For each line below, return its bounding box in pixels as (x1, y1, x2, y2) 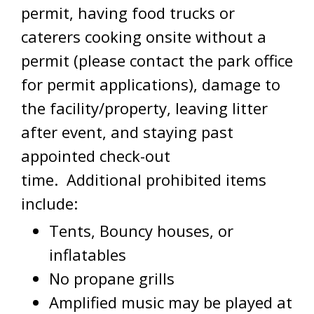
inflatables (49, 244, 126, 265)
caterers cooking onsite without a (21, 26, 266, 47)
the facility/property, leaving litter (21, 97, 268, 118)
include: (21, 193, 78, 214)
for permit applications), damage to (21, 74, 280, 95)
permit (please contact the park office (21, 50, 293, 71)
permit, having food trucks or (21, 2, 235, 23)
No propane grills (49, 268, 175, 289)
